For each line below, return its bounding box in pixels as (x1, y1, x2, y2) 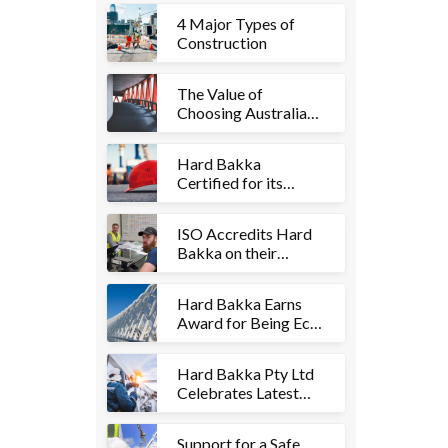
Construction (177, 33, 267, 52)
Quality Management (177, 262, 323, 281)
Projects (177, 402, 235, 421)
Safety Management (177, 192, 316, 211)
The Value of (177, 84, 263, 103)
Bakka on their (177, 243, 277, 262)
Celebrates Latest (177, 383, 299, 402)
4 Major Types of (177, 14, 295, 33)
